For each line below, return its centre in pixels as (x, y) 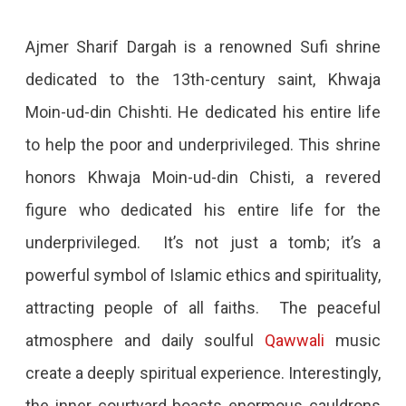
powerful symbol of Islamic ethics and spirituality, (203, 275)
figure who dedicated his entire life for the (203, 210)
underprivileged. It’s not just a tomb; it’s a (203, 243)
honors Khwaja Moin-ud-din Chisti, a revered (203, 178)
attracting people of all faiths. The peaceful (203, 308)
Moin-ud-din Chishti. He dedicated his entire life (203, 112)
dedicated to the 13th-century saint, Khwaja (203, 80)
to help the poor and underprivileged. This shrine (203, 145)
